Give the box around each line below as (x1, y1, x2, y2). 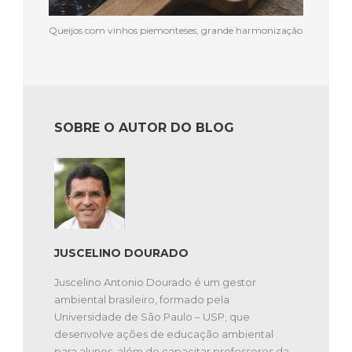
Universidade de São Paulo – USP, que (54, 310, 250, 323)
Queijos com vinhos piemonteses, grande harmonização (49, 24, 302, 36)
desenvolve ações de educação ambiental (54, 327, 273, 340)
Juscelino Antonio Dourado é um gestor (54, 275, 256, 288)
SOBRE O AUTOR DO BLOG (54, 119, 234, 135)
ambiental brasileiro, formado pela (54, 292, 229, 306)
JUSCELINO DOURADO (54, 245, 189, 260)
